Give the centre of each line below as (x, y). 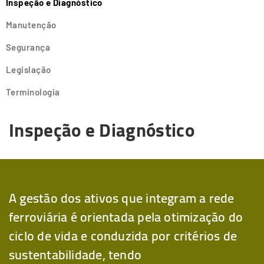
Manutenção (31, 25)
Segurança (28, 47)
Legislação (29, 70)
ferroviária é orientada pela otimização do (126, 217)
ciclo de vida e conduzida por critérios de (123, 236)
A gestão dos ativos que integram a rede (122, 198)
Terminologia (33, 92)
